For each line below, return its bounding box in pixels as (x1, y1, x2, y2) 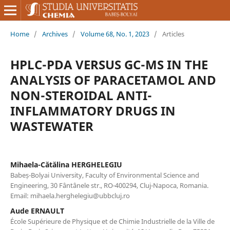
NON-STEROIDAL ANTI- (10, 86, 152, 104)
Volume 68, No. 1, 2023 (80, 29, 149, 39)
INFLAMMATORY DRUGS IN (10, 102, 176, 119)
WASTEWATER (10, 117, 93, 135)
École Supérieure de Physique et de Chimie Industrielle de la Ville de (10, 216, 215, 226)
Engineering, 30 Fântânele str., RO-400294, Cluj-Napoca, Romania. (10, 180, 208, 190)
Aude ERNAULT (10, 205, 64, 216)
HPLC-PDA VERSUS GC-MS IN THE (10, 55, 208, 73)
